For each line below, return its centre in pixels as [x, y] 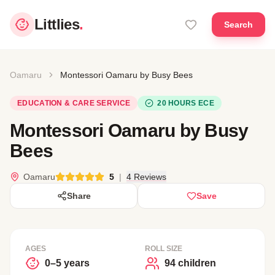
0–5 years [67, 263]
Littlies [57, 24]
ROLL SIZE [164, 249]
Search [238, 25]
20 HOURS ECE [186, 103]
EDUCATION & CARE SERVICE [74, 103]
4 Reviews [146, 177]
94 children [190, 263]
